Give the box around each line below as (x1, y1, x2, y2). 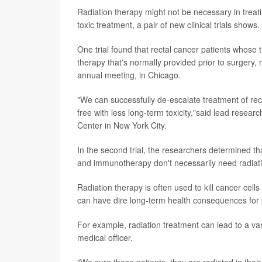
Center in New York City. (77, 119, 167, 131)
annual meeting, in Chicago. (77, 68, 181, 81)
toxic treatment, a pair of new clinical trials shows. (77, 18, 260, 30)
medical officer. (77, 231, 133, 243)
